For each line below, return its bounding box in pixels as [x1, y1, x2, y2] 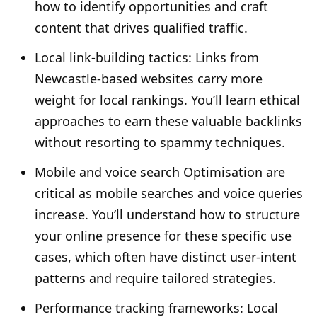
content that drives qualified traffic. [35, 19, 248, 37]
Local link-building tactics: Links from [35, 49, 259, 67]
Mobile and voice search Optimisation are [35, 163, 285, 181]
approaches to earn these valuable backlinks [35, 113, 302, 130]
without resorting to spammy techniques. [35, 134, 285, 151]
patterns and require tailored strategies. [35, 270, 276, 287]
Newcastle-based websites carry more [35, 70, 263, 88]
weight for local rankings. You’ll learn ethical [35, 91, 300, 109]
